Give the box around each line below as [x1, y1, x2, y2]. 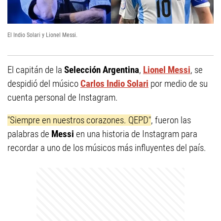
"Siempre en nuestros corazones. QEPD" [7, 114, 151, 126]
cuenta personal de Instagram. [7, 92, 118, 104]
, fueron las [151, 114, 191, 126]
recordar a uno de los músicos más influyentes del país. [7, 142, 206, 154]
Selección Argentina [64, 64, 139, 76]
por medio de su [148, 78, 208, 90]
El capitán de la [7, 64, 64, 76]
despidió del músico [7, 78, 80, 90]
